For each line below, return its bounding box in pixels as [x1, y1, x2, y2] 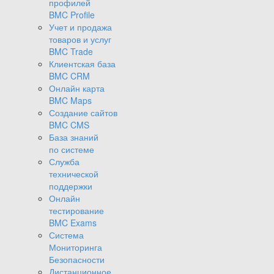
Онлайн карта [49, 82, 105, 95]
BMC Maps [49, 94, 92, 107]
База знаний [49, 131, 98, 144]
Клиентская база [49, 57, 116, 70]
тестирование [49, 204, 104, 217]
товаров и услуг [49, 33, 111, 46]
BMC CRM [49, 70, 90, 83]
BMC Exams [49, 217, 97, 229]
